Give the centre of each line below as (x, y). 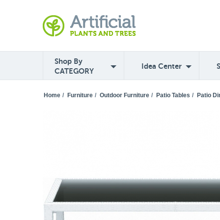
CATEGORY (74, 71)
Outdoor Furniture (124, 95)
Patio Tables (173, 95)
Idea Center (162, 66)
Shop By (69, 61)
